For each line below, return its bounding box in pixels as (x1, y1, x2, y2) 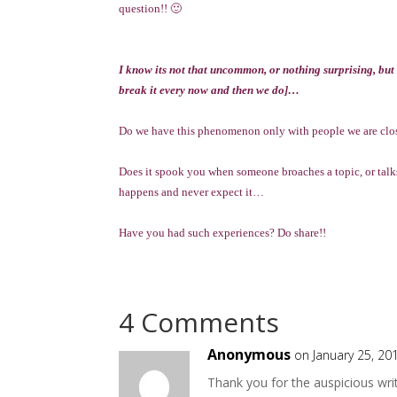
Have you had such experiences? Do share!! (119, 226, 327, 239)
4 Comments (119, 304, 280, 340)
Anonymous (207, 345, 292, 364)
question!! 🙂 (119, 2, 185, 15)
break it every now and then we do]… (119, 83, 303, 97)
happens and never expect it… (119, 185, 268, 198)
